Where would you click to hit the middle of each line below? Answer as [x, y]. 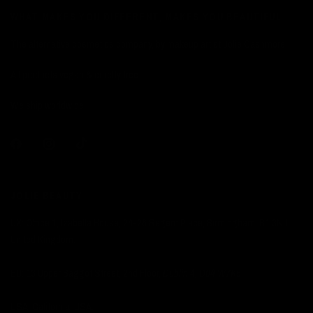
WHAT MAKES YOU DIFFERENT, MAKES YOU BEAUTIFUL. [148, 17]
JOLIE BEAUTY [47, 196]
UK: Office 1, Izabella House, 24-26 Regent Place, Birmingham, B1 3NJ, [151, 223]
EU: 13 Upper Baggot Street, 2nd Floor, [87, 273]
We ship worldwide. [49, 105]
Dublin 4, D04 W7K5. [203, 273]
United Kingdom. [43, 239]
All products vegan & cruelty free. [76, 74]
